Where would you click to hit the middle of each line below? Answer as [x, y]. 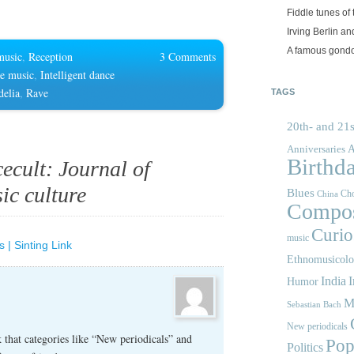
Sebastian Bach [314, 305]
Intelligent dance [77, 75]
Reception [51, 57]
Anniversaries [316, 149]
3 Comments [188, 57]
